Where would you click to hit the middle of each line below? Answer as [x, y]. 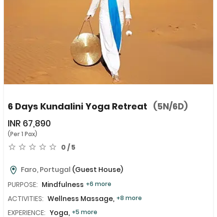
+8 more [129, 198]
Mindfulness [63, 185]
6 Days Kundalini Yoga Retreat [78, 107]
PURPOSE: [23, 185]
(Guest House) [98, 169]
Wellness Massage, [81, 199]
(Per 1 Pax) [23, 134]
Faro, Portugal [46, 169]
